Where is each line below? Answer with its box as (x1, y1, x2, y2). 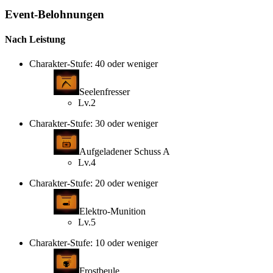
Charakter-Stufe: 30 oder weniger (29, 118, 158, 129)
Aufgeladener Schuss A (79, 146, 170, 157)
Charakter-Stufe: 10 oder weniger (29, 237, 158, 248)
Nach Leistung (5, 34, 65, 45)
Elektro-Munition (79, 205, 146, 216)
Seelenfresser (79, 86, 130, 97)
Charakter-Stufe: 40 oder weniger (29, 58, 158, 69)
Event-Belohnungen (5, 8, 104, 21)
